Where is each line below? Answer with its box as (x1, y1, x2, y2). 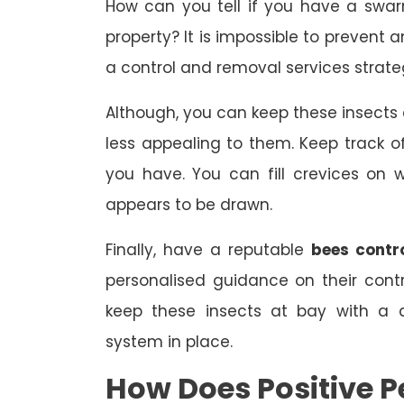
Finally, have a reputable (106, 239, 311, 262)
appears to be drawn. (106, 194, 272, 216)
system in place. (106, 331, 233, 353)
